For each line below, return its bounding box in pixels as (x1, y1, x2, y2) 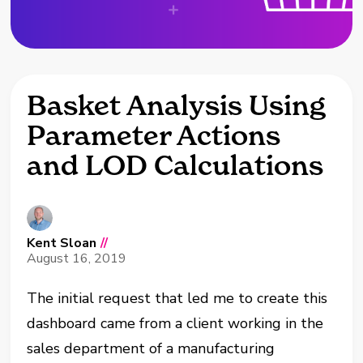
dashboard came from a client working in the (27, 314, 324, 333)
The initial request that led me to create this (27, 288, 328, 308)
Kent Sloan (27, 234, 97, 252)
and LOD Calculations (27, 148, 324, 182)
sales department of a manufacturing (27, 339, 275, 358)
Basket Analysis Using (27, 88, 327, 122)
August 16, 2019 (27, 250, 127, 267)
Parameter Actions (27, 118, 281, 152)
